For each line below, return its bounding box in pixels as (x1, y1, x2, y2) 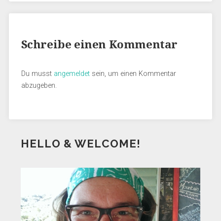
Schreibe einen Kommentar (21, 38, 178, 51)
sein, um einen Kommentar (89, 70, 176, 78)
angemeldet (53, 70, 90, 78)
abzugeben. (21, 81, 57, 90)
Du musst (21, 70, 54, 78)
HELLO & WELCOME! (20, 137, 141, 150)
